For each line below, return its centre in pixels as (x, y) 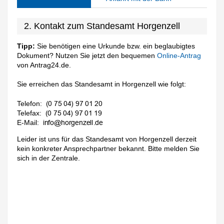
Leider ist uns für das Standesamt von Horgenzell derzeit (107, 139)
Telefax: (29, 113)
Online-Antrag (179, 55)
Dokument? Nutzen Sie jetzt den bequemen (87, 55)
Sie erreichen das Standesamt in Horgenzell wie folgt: (102, 84)
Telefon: (30, 104)
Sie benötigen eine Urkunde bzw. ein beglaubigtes (115, 46)
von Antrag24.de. (44, 65)
